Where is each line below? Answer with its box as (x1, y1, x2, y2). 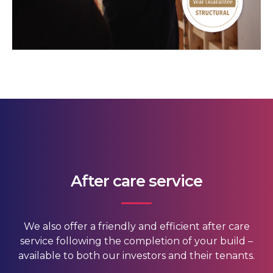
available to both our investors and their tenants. (18, 250, 255, 262)
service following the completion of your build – (20, 235, 253, 247)
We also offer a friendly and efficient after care (23, 221, 250, 233)
